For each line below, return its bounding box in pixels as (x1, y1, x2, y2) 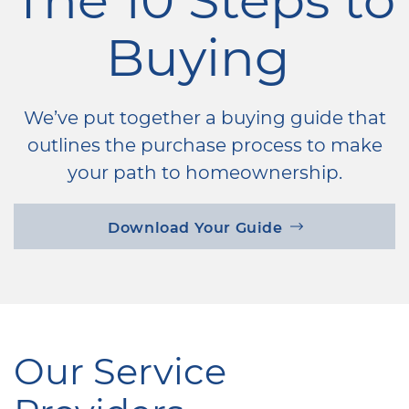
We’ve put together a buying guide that (23, 104, 386, 129)
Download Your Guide (108, 216, 283, 236)
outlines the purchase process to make (26, 131, 383, 156)
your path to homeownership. (67, 159, 342, 184)
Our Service (14, 345, 226, 393)
